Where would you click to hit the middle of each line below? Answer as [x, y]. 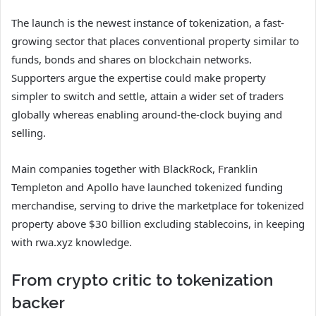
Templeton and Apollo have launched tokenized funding [147, 187]
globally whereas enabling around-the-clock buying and [147, 114]
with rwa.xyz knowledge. [72, 242]
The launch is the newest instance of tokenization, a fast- [148, 22]
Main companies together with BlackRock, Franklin [134, 168]
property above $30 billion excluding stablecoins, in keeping [158, 223]
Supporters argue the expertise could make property [139, 77]
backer [38, 302]
